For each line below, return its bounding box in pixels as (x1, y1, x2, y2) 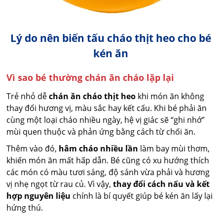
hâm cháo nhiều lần (59, 143, 139, 154)
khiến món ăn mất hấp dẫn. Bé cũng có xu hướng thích (6, 155, 210, 166)
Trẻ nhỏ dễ (6, 91, 49, 102)
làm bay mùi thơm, (138, 143, 210, 154)
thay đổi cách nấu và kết (113, 179, 210, 190)
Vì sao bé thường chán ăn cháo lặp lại (6, 72, 175, 84)
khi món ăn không (136, 91, 205, 102)
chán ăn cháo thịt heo (49, 91, 136, 102)
